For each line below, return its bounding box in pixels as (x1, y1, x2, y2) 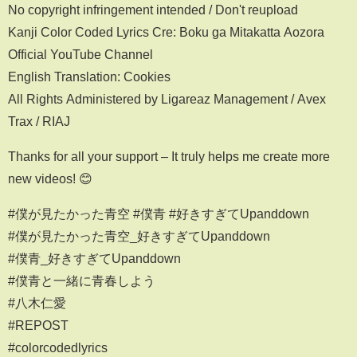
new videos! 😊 (8, 171, 92, 185)
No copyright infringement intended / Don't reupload (8, 2, 298, 16)
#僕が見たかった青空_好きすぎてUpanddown (8, 229, 270, 242)
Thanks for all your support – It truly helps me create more (8, 149, 330, 163)
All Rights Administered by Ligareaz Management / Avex (8, 92, 326, 105)
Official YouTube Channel (8, 47, 153, 61)
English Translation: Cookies (8, 69, 171, 83)
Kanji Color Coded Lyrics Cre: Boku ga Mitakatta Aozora (8, 25, 324, 38)
